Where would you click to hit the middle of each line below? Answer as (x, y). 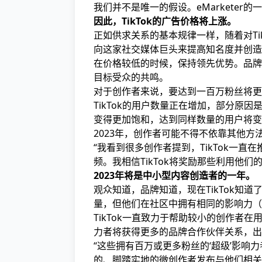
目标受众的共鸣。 (131, 77)
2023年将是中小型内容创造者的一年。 (174, 175)
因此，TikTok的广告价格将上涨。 (165, 21)
